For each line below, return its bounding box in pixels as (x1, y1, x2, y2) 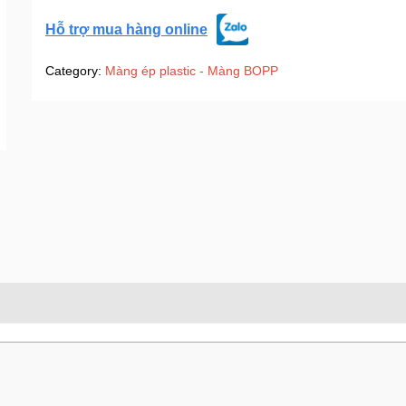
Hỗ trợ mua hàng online (44, 21, 208, 37)
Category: (44, 63, 105, 79)
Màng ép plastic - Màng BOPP (104, 63, 278, 79)
